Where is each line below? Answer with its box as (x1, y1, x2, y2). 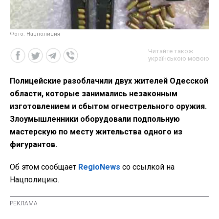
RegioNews (78, 162, 120, 172)
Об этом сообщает (10, 162, 78, 172)
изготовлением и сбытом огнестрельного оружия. (10, 101, 207, 111)
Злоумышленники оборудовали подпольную (10, 114, 180, 124)
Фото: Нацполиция (10, 30, 60, 37)
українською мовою (148, 54, 209, 62)
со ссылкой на (120, 162, 175, 172)
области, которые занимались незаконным (10, 88, 177, 98)
